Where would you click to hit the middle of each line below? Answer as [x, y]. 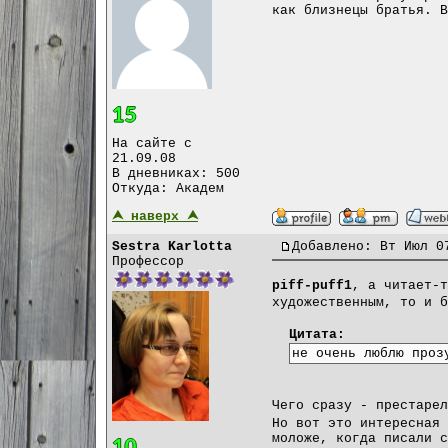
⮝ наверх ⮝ [155, 217]
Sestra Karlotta [172, 247]
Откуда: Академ [168, 188]
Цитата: [317, 334]
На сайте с [152, 143]
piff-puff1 [312, 285]
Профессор [148, 262]
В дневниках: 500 [176, 173]
